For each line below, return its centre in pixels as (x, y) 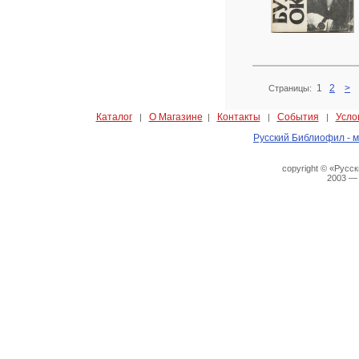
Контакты (238, 117)
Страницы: (292, 89)
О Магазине (175, 117)
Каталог (114, 117)
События (298, 117)
